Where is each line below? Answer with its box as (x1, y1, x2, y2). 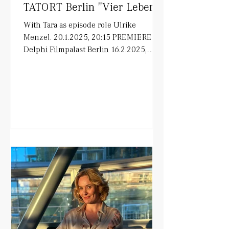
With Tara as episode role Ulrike (24, 19, 136, 30)
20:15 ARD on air (44, 56, 82, 66)
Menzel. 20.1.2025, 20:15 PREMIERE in (24, 32, 112, 42)
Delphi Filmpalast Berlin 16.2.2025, (24, 44, 147, 54)
